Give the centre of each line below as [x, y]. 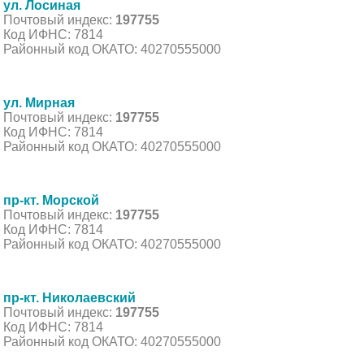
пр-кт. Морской [51, 200]
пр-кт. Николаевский [69, 297]
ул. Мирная [39, 102]
